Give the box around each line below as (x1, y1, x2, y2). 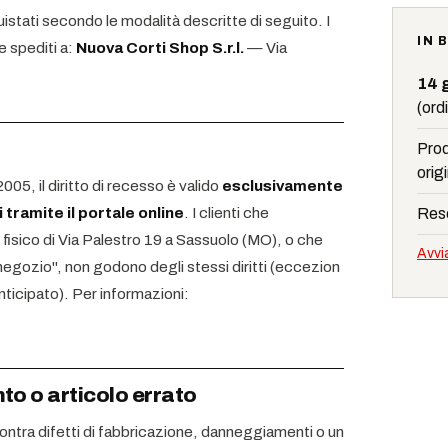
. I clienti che (184, 204, 269, 221)
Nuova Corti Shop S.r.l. (76, 39, 244, 56)
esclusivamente (222, 177, 343, 194)
